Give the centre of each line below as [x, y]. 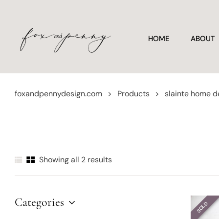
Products [133, 94]
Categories [39, 202]
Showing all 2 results [76, 159]
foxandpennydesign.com [58, 94]
